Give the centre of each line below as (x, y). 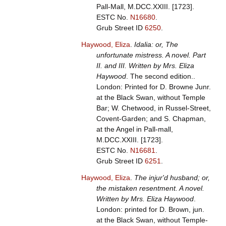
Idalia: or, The (156, 45)
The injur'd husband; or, (172, 178)
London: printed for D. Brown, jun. (150, 210)
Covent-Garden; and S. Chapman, (151, 119)
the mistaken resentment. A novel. (150, 188)
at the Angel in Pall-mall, (134, 129)
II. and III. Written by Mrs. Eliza (145, 66)
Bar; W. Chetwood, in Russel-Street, (153, 108)
